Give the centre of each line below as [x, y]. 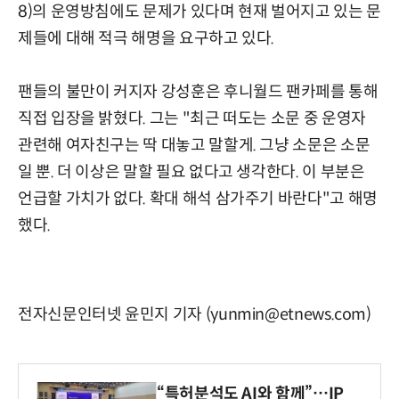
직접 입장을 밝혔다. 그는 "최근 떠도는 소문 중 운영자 [192, 119]
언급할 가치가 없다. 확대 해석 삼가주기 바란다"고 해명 [198, 199]
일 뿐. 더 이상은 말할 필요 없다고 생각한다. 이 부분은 [191, 172]
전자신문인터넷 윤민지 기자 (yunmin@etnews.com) [195, 315]
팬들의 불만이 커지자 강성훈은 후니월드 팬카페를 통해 [198, 92]
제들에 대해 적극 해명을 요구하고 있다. [147, 39]
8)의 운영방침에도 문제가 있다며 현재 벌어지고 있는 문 [199, 12]
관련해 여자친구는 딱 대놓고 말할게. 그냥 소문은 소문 [194, 146]
